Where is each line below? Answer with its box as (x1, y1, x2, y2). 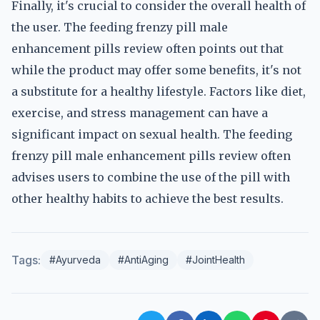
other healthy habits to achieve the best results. (11, 191, 284, 206)
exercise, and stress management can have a (11, 106, 268, 120)
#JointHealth (186, 254, 245, 266)
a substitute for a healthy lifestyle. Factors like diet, (11, 84, 306, 99)
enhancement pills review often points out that (11, 41, 284, 56)
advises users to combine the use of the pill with (11, 170, 290, 184)
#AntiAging (118, 254, 169, 266)
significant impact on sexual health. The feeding (11, 127, 292, 141)
